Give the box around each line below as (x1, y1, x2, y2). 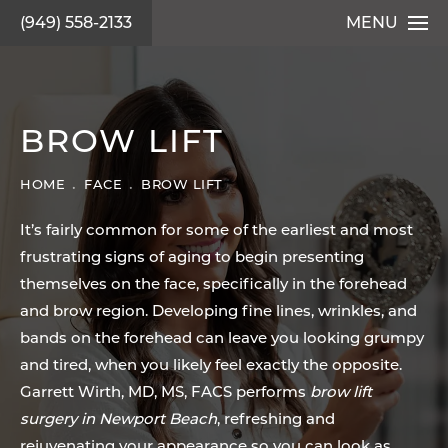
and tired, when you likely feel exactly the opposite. (20, 359, 402, 374)
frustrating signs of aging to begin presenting (20, 251, 364, 266)
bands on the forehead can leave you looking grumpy (20, 332, 424, 347)
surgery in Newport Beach (20, 413, 217, 428)
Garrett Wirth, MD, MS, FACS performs (20, 386, 310, 401)
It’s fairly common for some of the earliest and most (20, 224, 413, 239)
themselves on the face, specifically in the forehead (20, 278, 407, 293)
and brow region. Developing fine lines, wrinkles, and (20, 305, 417, 320)
